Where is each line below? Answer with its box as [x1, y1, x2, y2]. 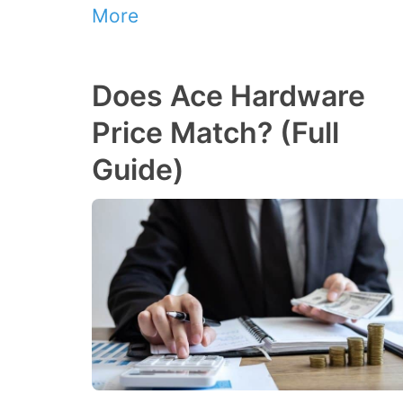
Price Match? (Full [92, 114, 339, 150]
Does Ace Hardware [92, 77, 365, 113]
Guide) [92, 151, 184, 187]
